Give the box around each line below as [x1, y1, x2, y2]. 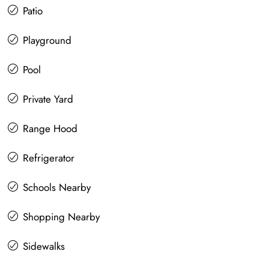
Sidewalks [23, 239, 65, 254]
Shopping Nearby [23, 210, 100, 225]
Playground [23, 33, 71, 48]
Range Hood [23, 121, 77, 136]
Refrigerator [23, 151, 74, 166]
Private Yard [23, 92, 73, 107]
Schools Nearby [23, 180, 91, 195]
